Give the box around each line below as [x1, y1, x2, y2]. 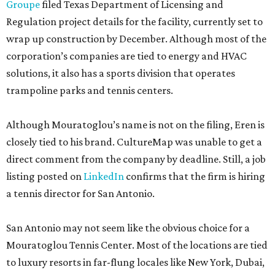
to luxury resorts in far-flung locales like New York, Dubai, [6, 256, 265, 268]
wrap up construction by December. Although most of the [6, 33, 266, 45]
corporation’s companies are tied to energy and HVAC [6, 50, 247, 62]
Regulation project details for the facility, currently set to [6, 15, 263, 28]
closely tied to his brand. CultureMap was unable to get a [6, 136, 262, 148]
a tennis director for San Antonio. [6, 187, 155, 199]
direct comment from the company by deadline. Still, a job [6, 153, 266, 165]
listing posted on [6, 170, 83, 182]
